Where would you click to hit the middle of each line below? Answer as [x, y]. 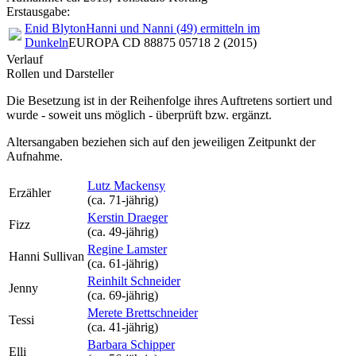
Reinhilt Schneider [134, 281]
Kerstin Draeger [128, 217]
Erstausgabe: [38, 12]
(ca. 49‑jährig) [123, 232]
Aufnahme [33, 156]
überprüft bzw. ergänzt [212, 115]
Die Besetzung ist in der [68, 101]
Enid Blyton [55, 28]
